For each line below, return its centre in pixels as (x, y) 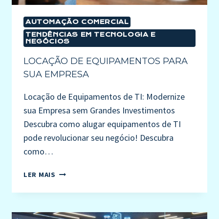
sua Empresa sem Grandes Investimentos (99, 110)
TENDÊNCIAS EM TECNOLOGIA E (91, 35)
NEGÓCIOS (48, 42)
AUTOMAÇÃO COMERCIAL (77, 22)
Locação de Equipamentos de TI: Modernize (104, 97)
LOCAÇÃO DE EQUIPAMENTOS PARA (106, 61)
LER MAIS (40, 175)
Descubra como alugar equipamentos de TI (102, 124)
